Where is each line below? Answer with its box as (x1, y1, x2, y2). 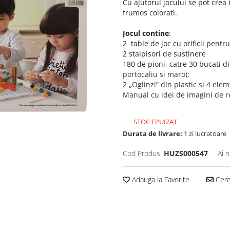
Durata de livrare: (123, 129, 182, 138)
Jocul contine (123, 28, 169, 38)
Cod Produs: (123, 148, 162, 158)
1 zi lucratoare (182, 129, 226, 138)
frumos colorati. (123, 8, 177, 17)
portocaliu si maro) (123, 69, 187, 79)
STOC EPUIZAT (132, 117, 177, 126)
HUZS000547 (164, 148, 208, 158)
